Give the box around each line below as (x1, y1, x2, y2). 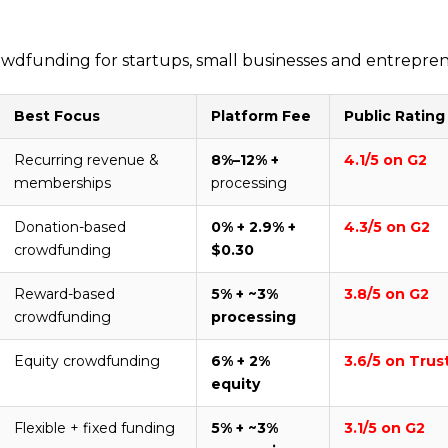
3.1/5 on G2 (344, 419, 425, 438)
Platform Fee (211, 107, 311, 126)
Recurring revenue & (14, 151, 159, 170)
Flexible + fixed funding (14, 419, 175, 438)
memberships (14, 174, 111, 193)
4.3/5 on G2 (344, 218, 430, 237)
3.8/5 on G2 (344, 285, 429, 304)
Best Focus (14, 107, 100, 126)
